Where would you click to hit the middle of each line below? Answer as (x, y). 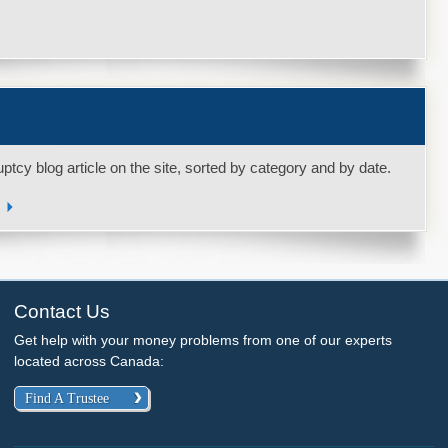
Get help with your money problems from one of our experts (203, 339)
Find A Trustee (67, 399)
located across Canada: (89, 360)
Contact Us (62, 311)
